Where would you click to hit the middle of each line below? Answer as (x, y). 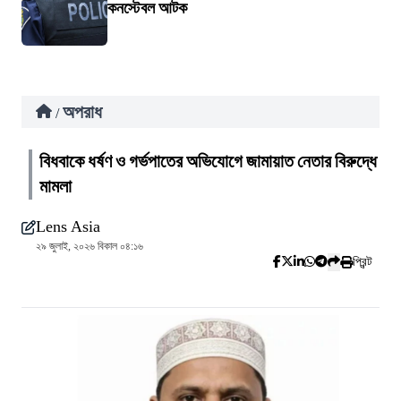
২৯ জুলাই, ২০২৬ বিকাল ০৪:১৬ (90, 246)
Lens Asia (68, 226)
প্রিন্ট (363, 262)
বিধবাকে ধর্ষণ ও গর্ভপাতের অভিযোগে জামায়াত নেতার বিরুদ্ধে (208, 162)
